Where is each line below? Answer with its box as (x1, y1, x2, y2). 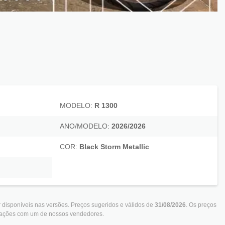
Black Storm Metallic (77, 143, 149, 151)
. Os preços (186, 201, 216, 209)
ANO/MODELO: (60, 122, 109, 131)
